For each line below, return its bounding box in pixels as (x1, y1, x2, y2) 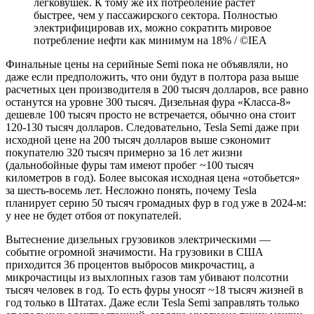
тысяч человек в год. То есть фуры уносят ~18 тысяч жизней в (6, 283, 303, 296)
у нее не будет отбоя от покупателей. (6, 209, 182, 221)
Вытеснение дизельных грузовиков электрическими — (6, 233, 271, 245)
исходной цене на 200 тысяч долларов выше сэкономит (6, 133, 271, 146)
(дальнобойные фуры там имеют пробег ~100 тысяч (6, 158, 254, 171)
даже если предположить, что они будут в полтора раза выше (6, 70, 299, 83)
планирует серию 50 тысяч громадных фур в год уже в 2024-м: (6, 196, 306, 209)
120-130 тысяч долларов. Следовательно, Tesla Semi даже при (6, 121, 299, 133)
